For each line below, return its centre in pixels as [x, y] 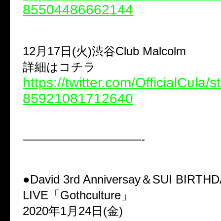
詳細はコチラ [59, 67]
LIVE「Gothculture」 [78, 195]
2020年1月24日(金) [73, 211]
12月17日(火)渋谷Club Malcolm [104, 51]
